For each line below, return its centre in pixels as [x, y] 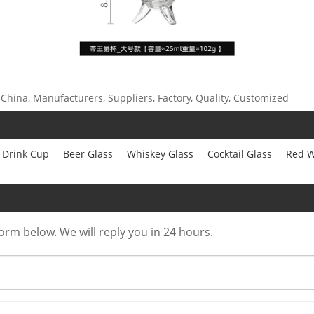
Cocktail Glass [240, 154]
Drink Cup [26, 154]
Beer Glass [88, 154]
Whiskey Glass [160, 154]
